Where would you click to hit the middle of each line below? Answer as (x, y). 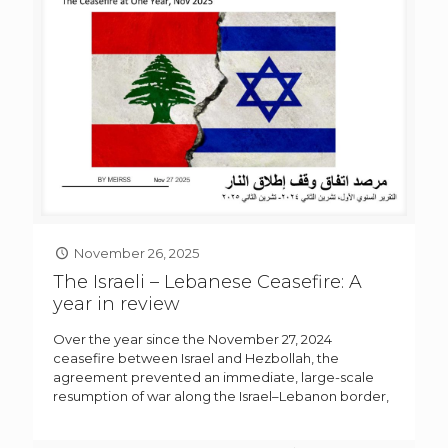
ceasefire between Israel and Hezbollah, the (196, 357)
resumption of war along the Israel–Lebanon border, (221, 395)
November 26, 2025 (137, 252)
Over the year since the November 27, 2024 (192, 338)
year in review (116, 303)
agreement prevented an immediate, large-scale (213, 376)
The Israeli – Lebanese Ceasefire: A (207, 281)
